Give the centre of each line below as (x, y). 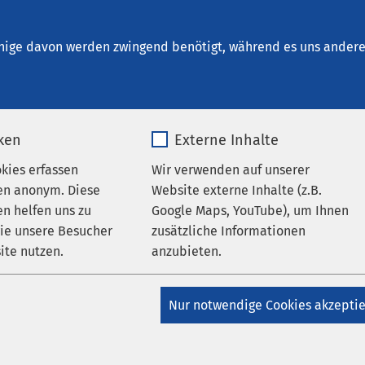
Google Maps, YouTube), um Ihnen (250, 211)
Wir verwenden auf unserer (230, 170)
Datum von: (331, 253)
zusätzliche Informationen (228, 231)
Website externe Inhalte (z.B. (236, 191)
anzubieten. (186, 252)
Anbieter (186, 331)
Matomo (28, 331)
